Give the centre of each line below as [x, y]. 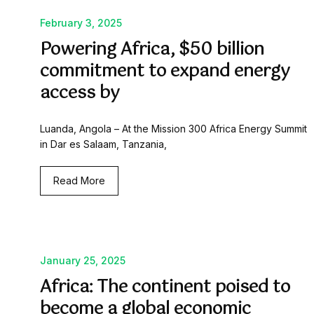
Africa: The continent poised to [165, 288]
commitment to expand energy [165, 72]
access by [80, 94]
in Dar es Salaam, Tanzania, [103, 144]
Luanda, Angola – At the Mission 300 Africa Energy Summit [173, 129]
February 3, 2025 [81, 23]
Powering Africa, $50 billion [152, 50]
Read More [79, 181]
